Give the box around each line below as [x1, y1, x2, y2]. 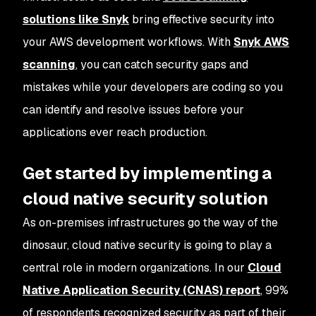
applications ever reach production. [23, 125, 207, 140]
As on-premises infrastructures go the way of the [23, 215, 278, 230]
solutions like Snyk [23, 12, 129, 27]
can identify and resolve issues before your [23, 102, 244, 117]
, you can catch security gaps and [75, 57, 248, 72]
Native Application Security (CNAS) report [23, 283, 260, 298]
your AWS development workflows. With [23, 35, 233, 49]
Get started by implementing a [23, 162, 272, 184]
